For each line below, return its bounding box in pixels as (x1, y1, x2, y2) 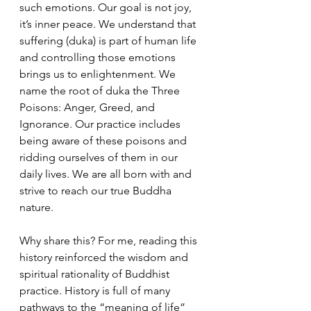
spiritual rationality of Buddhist (19, 267, 172, 280)
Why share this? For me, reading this (19, 234, 200, 247)
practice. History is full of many (19, 284, 173, 297)
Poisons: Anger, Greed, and (19, 101, 158, 114)
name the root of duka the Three (19, 84, 183, 97)
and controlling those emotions (19, 51, 178, 64)
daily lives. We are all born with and (19, 167, 194, 180)
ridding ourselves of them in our (19, 151, 180, 164)
